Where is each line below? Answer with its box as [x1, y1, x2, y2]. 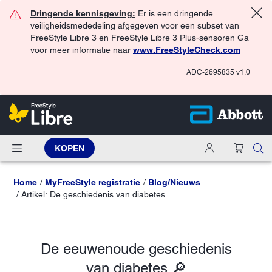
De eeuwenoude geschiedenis [40, 240, 232, 257]
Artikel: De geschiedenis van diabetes [21, 189, 165, 199]
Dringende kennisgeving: [30, 8, 135, 18]
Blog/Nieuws [148, 177, 200, 187]
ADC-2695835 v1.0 [186, 68, 250, 76]
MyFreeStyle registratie [44, 177, 140, 187]
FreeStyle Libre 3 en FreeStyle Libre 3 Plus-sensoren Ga [30, 33, 249, 42]
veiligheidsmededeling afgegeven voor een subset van [30, 21, 239, 30]
